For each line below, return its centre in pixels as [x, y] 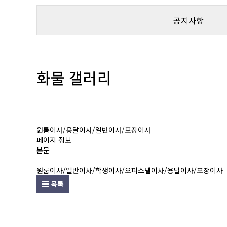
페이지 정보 [54, 140]
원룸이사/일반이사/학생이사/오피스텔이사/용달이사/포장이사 [130, 170]
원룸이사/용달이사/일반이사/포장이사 [94, 130]
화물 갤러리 [74, 78]
